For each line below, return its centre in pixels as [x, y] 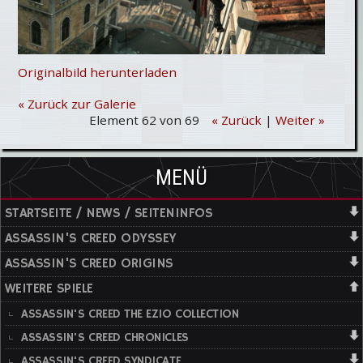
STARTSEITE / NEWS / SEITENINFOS [109, 214]
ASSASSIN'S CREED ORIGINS [89, 264]
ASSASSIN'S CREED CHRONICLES [105, 338]
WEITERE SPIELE [49, 289]
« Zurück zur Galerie [77, 104]
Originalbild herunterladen [97, 72]
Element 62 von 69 [144, 120]
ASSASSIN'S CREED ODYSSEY [91, 239]
